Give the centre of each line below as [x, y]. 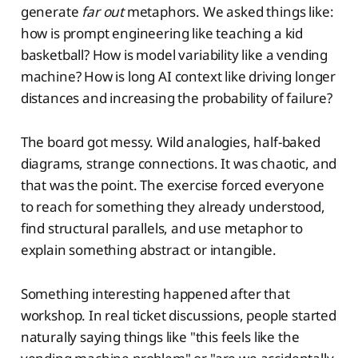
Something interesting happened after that [155, 293]
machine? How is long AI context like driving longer [178, 76]
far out [103, 11]
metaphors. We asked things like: [229, 11]
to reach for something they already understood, [173, 206]
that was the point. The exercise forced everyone [172, 185]
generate [51, 11]
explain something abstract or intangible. [148, 249]
